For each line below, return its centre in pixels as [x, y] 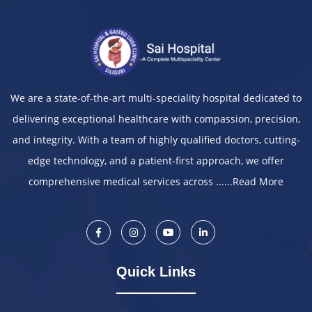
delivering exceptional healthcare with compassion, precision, [156, 119]
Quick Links [156, 272]
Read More [258, 181]
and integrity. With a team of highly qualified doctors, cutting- [156, 140]
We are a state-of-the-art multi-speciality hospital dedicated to [156, 98]
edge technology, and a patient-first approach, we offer [156, 161]
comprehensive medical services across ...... [131, 181]
